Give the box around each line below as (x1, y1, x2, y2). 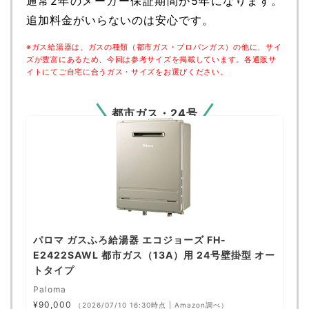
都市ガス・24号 (111, 106, 198, 121)
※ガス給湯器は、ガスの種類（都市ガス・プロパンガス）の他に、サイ (26, 42, 282, 52)
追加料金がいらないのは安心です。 (26, 13, 214, 28)
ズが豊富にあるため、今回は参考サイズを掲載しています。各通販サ (26, 54, 277, 65)
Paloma (33, 283, 66, 295)
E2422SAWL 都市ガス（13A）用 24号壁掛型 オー (33, 248, 275, 261)
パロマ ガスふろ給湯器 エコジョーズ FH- (33, 233, 226, 246)
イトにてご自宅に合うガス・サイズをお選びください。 (26, 67, 228, 77)
